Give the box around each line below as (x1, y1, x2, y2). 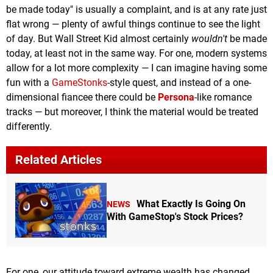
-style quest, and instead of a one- (107, 77, 251, 89)
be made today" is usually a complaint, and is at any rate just (6, 4, 267, 16)
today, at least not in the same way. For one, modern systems (6, 48, 267, 60)
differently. (6, 121, 52, 133)
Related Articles (15, 152, 102, 168)
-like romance (194, 91, 252, 104)
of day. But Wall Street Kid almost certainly (6, 33, 191, 45)
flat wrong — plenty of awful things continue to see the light (6, 18, 260, 30)
